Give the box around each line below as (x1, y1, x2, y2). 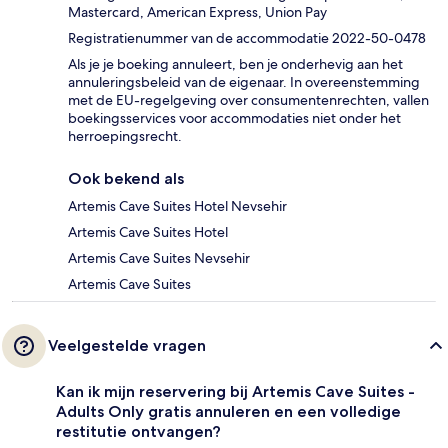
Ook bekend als (68, 168, 184, 188)
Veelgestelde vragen (48, 335, 206, 355)
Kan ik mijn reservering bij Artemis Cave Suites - (56, 381, 415, 401)
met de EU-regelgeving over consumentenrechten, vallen (68, 90, 429, 109)
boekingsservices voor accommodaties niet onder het (68, 108, 401, 127)
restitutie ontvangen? (56, 421, 221, 441)
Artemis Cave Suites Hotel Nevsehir (68, 196, 287, 215)
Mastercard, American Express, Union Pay (68, 2, 327, 21)
